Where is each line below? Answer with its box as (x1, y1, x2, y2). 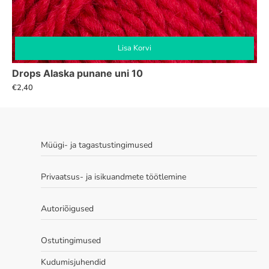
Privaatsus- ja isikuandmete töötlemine (41, 171, 186, 183)
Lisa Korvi (118, 43, 151, 54)
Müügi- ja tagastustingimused (41, 139, 153, 151)
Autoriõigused (41, 202, 94, 214)
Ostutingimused (41, 234, 101, 246)
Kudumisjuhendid (41, 256, 106, 268)
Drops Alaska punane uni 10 (12, 67, 143, 80)
